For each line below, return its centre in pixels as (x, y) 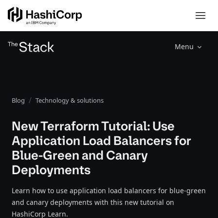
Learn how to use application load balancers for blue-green (109, 191)
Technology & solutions (70, 100)
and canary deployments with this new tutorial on (93, 202)
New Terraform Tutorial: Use (93, 126)
